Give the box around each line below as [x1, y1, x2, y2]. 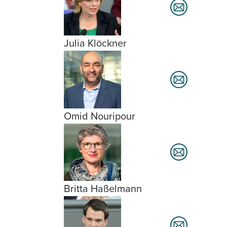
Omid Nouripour [64, 108, 135, 124]
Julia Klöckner [64, 35, 127, 51]
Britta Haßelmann [64, 180, 142, 196]
